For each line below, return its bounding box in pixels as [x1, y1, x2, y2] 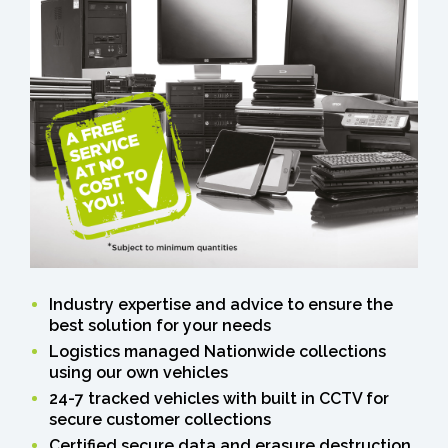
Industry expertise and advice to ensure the [49, 294, 393, 314]
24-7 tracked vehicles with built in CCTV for [49, 388, 389, 408]
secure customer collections [49, 409, 271, 429]
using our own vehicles [49, 362, 228, 382]
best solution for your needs [49, 315, 271, 335]
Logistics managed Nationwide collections [49, 341, 386, 361]
